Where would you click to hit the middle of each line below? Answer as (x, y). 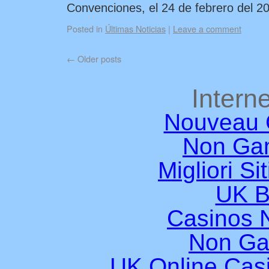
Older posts (98, 59)
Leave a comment (207, 29)
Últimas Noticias (135, 29)
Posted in (85, 29)
